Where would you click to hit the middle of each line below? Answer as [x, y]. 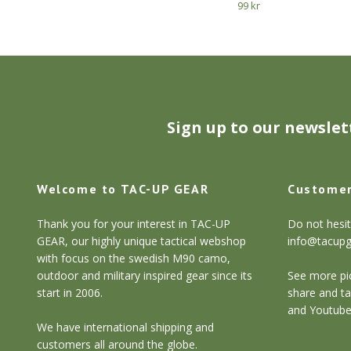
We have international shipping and [125, 327]
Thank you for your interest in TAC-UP [134, 223]
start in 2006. [70, 292]
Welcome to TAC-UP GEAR [123, 188]
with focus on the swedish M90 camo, [134, 258]
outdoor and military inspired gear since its [145, 275]
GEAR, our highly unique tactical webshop [141, 241]
